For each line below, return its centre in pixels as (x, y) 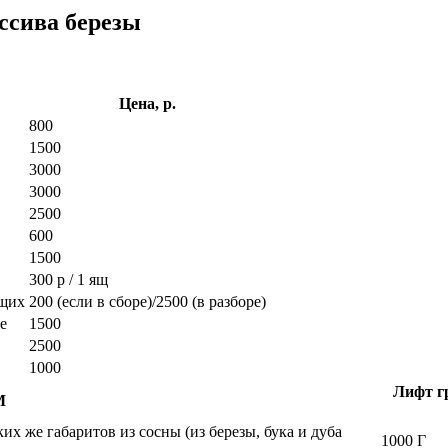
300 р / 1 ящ (68, 279)
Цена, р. (147, 103)
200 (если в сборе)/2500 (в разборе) (147, 301)
